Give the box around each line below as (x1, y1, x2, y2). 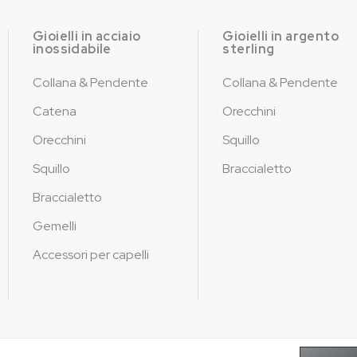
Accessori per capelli (33, 245, 150, 263)
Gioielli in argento (222, 27, 339, 45)
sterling (222, 40, 275, 57)
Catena (33, 102, 77, 120)
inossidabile (33, 40, 112, 57)
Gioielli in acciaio (33, 27, 141, 45)
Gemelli (33, 217, 77, 234)
